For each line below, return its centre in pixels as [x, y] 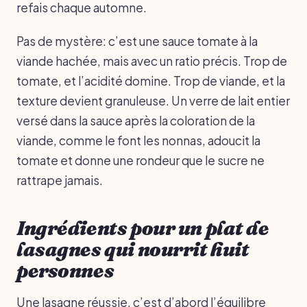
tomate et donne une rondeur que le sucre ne [140, 160]
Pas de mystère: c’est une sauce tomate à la [137, 41]
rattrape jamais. [60, 180]
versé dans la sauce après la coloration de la [136, 120]
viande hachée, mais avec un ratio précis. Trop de [152, 61]
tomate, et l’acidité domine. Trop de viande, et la [151, 81]
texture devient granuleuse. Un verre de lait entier [153, 100]
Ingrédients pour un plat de [143, 228]
